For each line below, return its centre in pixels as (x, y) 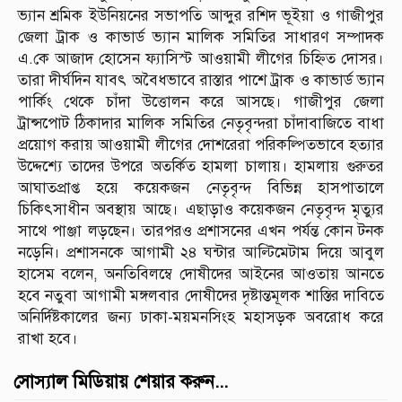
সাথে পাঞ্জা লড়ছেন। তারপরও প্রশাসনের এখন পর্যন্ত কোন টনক (201, 232)
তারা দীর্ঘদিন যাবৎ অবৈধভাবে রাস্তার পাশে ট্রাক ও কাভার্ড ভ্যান (201, 81)
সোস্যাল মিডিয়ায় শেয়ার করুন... (121, 382)
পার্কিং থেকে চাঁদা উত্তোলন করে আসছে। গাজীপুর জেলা (201, 102)
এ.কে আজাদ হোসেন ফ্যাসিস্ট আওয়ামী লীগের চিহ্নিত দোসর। (201, 59)
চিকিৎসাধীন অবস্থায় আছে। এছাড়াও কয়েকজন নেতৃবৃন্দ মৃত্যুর (201, 210)
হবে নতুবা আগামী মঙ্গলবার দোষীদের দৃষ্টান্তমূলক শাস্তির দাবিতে (201, 296)
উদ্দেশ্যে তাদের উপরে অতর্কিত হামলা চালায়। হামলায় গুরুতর (201, 167)
